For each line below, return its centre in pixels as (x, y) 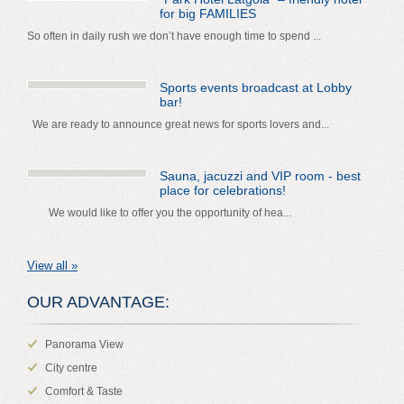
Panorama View (84, 345)
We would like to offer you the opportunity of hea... (159, 213)
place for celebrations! (223, 191)
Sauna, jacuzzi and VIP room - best (260, 176)
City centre (71, 368)
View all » (52, 266)
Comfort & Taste (84, 392)
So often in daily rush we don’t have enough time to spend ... (174, 37)
